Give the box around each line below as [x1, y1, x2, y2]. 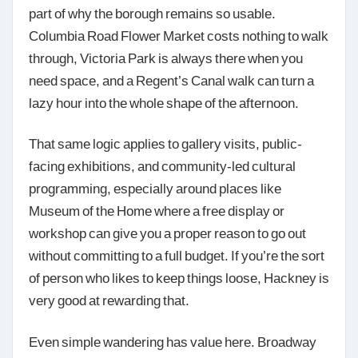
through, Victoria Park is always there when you [29, 48, 303, 66]
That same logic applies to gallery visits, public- [29, 134, 302, 153]
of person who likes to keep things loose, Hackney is [29, 268, 329, 287]
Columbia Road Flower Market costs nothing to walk [29, 26, 328, 44]
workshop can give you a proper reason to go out [29, 224, 306, 242]
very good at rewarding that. [29, 291, 189, 309]
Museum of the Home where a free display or [29, 201, 284, 220]
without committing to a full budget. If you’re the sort [29, 246, 324, 265]
